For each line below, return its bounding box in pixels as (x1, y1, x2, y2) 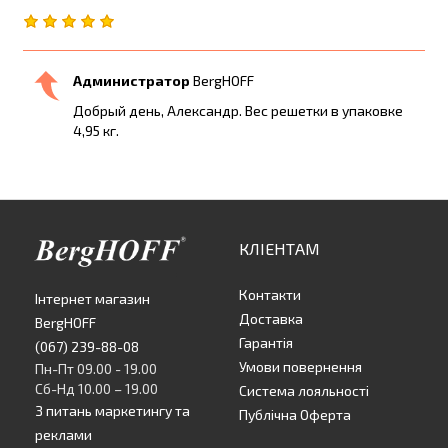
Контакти (239, 286, 301, 304)
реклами (35, 426, 92, 444)
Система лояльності (239, 382, 369, 400)
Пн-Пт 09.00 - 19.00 (35, 360, 157, 378)
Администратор (73, 72, 190, 90)
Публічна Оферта (239, 406, 351, 424)
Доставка (239, 310, 303, 328)
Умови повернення (239, 358, 362, 376)
